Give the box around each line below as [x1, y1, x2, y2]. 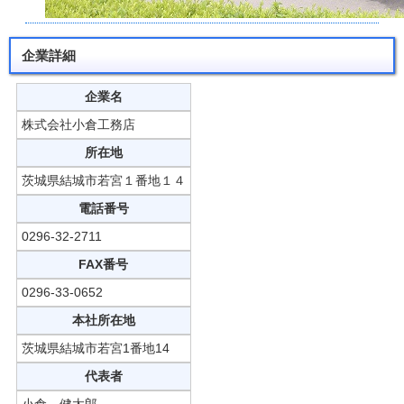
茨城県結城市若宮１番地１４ [21, 172, 186, 188]
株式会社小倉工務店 [21, 116, 135, 132]
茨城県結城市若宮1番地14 [21, 340, 170, 355]
